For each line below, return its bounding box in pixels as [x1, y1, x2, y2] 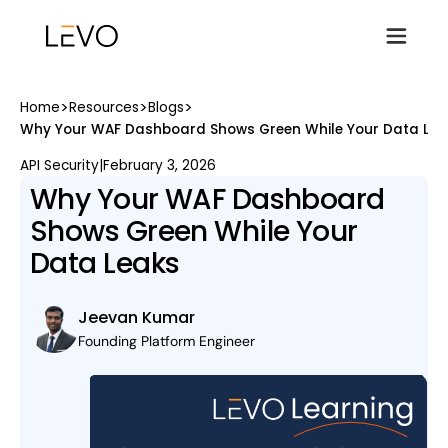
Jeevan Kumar [78, 306, 195, 330]
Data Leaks [30, 244, 180, 283]
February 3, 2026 [103, 156, 216, 175]
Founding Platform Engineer [78, 332, 255, 351]
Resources [69, 98, 139, 117]
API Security [20, 156, 99, 175]
